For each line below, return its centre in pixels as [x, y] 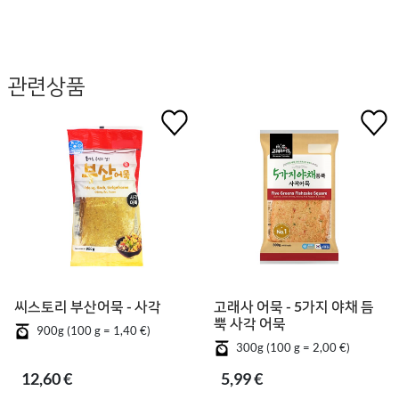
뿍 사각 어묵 [250, 322]
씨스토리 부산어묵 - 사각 [88, 305]
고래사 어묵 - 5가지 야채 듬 [294, 305]
